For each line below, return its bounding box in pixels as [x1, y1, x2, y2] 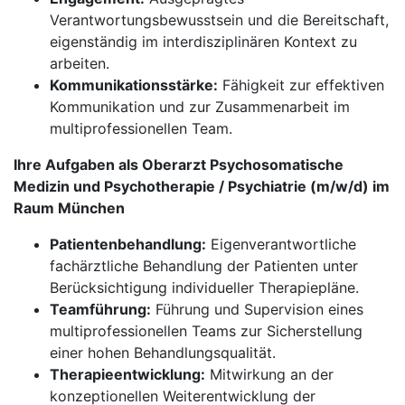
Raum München [14, 199, 125, 217]
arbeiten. [50, 54, 109, 72]
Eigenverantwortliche [206, 235, 356, 253]
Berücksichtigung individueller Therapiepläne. [50, 278, 359, 297]
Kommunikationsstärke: [50, 76, 218, 94]
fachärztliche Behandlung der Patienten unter [50, 257, 358, 275]
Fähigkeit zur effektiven [218, 76, 384, 94]
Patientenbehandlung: [50, 235, 206, 253]
